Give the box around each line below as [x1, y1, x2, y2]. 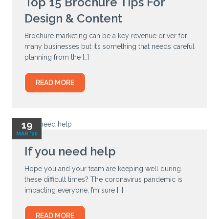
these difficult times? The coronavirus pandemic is [24, 175, 182, 183]
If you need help [24, 144, 116, 158]
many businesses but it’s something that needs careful [24, 43, 195, 51]
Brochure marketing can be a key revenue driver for [24, 32, 187, 40]
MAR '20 [16, 131, 38, 137]
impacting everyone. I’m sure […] [24, 186, 123, 194]
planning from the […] [24, 53, 89, 62]
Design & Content [24, 11, 122, 26]
